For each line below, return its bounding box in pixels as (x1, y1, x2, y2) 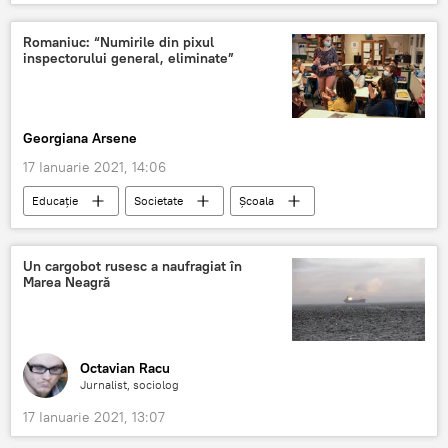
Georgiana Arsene (23, 128, 137, 147)
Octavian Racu (80, 359, 170, 378)
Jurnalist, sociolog (80, 377, 179, 393)
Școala (239, 192, 274, 208)
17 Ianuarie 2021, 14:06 (23, 157, 166, 176)
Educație (32, 192, 78, 208)
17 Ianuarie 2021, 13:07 (23, 408, 165, 427)
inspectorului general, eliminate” (23, 49, 234, 68)
